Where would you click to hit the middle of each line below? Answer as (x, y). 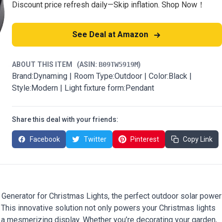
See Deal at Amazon (111, 34)
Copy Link (198, 139)
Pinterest (145, 139)
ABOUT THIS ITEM (44, 64)
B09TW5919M (118, 64)
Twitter (95, 139)
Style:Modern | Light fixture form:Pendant (83, 88)
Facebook (45, 139)
